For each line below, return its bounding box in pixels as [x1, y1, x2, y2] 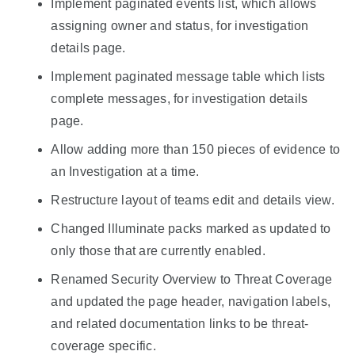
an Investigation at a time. [51, 165, 200, 179]
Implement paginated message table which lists [51, 70, 326, 84]
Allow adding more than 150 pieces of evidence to [51, 143, 341, 157]
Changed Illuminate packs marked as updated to [51, 222, 331, 236]
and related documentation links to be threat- [51, 317, 309, 331]
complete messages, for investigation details [51, 92, 308, 106]
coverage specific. [51, 339, 156, 353]
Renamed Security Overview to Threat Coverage [51, 273, 333, 287]
